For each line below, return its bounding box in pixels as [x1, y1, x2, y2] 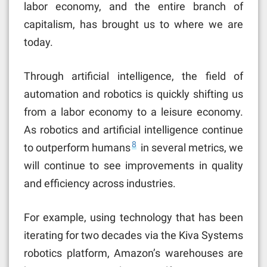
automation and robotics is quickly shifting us [24, 87, 243, 100]
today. [24, 35, 53, 48]
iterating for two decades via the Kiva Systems [24, 228, 243, 241]
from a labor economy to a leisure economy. [24, 105, 243, 118]
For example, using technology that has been [24, 210, 243, 223]
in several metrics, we [138, 141, 244, 154]
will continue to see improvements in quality [24, 159, 243, 172]
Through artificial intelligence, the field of [24, 69, 243, 82]
